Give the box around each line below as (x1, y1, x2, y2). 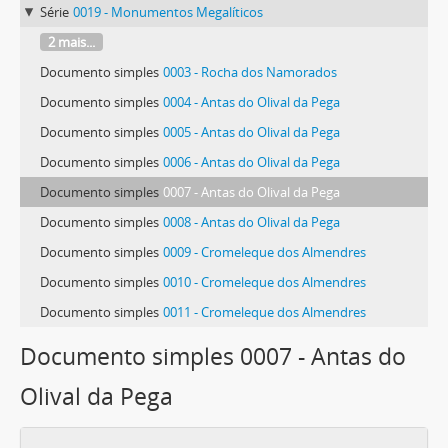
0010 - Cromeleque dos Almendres (163, 272, 366, 291)
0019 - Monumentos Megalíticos (73, 2, 263, 21)
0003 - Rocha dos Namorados (163, 62, 337, 81)
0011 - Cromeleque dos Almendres (163, 302, 366, 321)
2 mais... (48, 32, 95, 51)
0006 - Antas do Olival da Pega (163, 152, 340, 171)
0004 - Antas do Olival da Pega (163, 92, 340, 111)
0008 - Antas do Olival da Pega (163, 212, 340, 231)
